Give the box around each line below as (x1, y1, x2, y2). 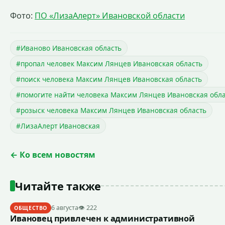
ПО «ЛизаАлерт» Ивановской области (35, 10, 185, 21)
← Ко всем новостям (10, 149, 95, 160)
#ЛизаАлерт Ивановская (16, 121, 100, 131)
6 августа (51, 203, 79, 212)
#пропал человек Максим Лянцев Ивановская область (16, 58, 202, 68)
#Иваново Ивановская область (16, 43, 122, 53)
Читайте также (15, 178, 101, 193)
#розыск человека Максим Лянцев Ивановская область (16, 105, 206, 115)
